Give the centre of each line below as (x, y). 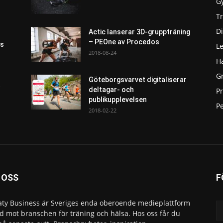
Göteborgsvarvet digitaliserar (138, 80)
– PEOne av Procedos (124, 42)
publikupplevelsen (118, 100)
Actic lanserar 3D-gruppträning (139, 32)
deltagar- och (111, 90)
